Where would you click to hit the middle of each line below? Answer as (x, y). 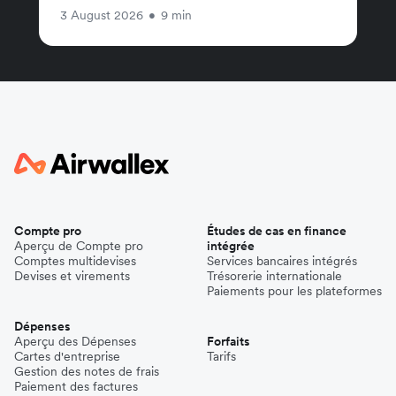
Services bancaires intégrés (282, 260)
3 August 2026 (102, 15)
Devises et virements (72, 275)
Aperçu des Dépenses (75, 341)
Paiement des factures (76, 386)
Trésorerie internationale (274, 275)
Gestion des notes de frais (87, 371)
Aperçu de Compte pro (79, 245)
